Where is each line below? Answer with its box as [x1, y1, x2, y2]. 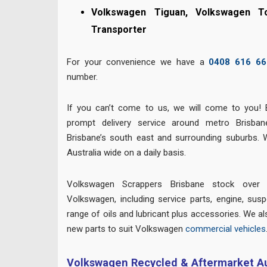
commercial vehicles [185, 223, 266, 234]
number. [67, 71, 98, 82]
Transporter [91, 24, 147, 36]
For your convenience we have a [67, 56, 209, 67]
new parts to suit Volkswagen [67, 223, 185, 234]
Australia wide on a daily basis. [67, 147, 186, 159]
